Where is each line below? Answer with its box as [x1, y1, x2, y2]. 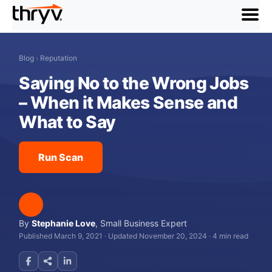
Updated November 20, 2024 [108, 231, 208, 240]
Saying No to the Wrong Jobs [19, 73, 249, 93]
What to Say [19, 112, 116, 132]
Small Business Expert [100, 218, 188, 228]
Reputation [40, 53, 78, 63]
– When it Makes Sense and [19, 92, 238, 113]
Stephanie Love [32, 218, 96, 228]
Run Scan [38, 151, 83, 163]
